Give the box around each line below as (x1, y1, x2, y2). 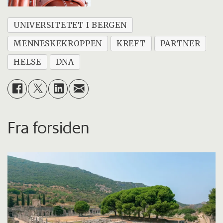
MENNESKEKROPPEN (13, 38, 102, 48)
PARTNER (160, 38, 201, 48)
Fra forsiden (7, 117, 90, 138)
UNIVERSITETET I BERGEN (13, 19, 127, 30)
